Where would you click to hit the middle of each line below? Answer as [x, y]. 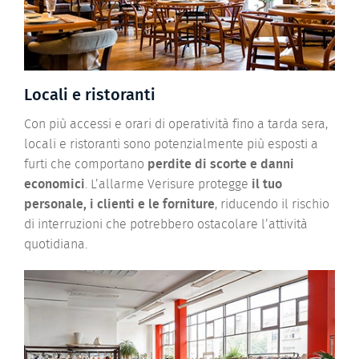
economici [54, 184]
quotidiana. [56, 244]
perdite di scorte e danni [221, 164]
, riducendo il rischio [272, 204]
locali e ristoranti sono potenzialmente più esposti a [171, 144]
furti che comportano [86, 164]
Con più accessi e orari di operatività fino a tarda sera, [176, 124]
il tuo [267, 184]
